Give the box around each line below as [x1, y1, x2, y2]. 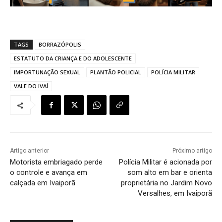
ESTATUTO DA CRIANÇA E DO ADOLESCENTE [14, 55, 132, 62]
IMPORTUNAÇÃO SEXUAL [14, 68, 80, 76]
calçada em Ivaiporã [10, 178, 75, 188]
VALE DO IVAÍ [14, 82, 48, 90]
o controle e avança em [10, 168, 87, 177]
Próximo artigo [172, 147, 212, 155]
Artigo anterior [10, 147, 49, 155]
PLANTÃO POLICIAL [90, 68, 141, 76]
